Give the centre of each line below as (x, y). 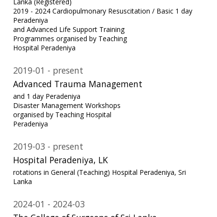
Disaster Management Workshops (67, 106)
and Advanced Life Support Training (69, 29)
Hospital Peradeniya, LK (60, 160)
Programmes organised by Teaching (70, 38)
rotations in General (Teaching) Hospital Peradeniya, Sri (99, 172)
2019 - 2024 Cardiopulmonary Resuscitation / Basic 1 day (102, 11)
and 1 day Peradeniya (46, 96)
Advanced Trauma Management (77, 84)
